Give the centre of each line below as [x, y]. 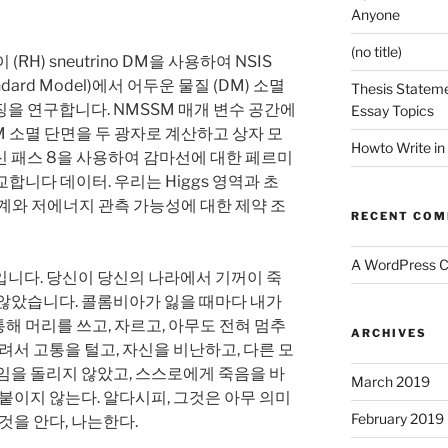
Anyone [375, 15]
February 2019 [397, 419]
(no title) [376, 52]
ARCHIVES [388, 333]
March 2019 [390, 382]
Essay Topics [392, 111]
